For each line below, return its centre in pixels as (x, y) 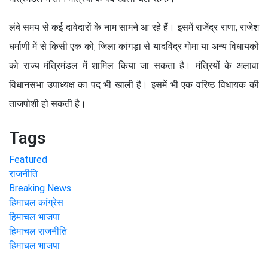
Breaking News (40, 188)
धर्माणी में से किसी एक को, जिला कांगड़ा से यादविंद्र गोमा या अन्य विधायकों (134, 46)
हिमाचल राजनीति (38, 231)
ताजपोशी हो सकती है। (48, 103)
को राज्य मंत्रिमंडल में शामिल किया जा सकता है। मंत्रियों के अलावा (134, 65)
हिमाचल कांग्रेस (36, 202)
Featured (28, 159)
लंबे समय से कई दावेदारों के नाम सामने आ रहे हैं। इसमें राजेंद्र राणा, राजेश (134, 27)
